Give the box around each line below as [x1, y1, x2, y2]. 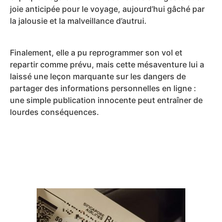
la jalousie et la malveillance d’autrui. [10, 16, 147, 26]
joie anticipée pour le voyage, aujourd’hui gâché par [10, 4, 205, 14]
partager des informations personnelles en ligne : [10, 83, 196, 94]
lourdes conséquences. [10, 107, 99, 117]
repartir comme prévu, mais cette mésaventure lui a [10, 59, 204, 70]
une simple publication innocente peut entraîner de [10, 95, 203, 106]
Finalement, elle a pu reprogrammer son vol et [10, 48, 182, 58]
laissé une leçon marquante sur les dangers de [10, 71, 186, 82]
